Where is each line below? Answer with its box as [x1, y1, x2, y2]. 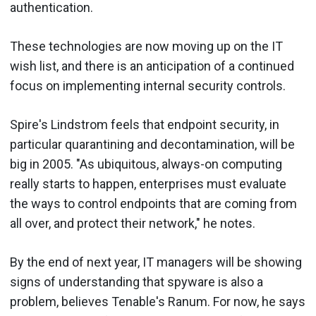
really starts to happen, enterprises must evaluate [10, 176, 286, 191]
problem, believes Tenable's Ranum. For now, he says [10, 293, 305, 309]
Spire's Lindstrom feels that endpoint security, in [10, 116, 279, 132]
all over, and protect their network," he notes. [10, 215, 255, 231]
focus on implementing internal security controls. [10, 78, 286, 93]
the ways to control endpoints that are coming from [10, 195, 297, 211]
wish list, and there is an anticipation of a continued [10, 58, 294, 73]
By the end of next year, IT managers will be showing [10, 254, 302, 269]
